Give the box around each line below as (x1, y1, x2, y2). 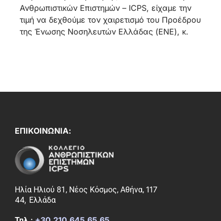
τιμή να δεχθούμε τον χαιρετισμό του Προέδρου (20, 15, 201, 25)
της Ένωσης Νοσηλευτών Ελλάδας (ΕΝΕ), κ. (20, 27, 188, 37)
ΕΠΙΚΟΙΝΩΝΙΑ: (15, 126, 71, 136)
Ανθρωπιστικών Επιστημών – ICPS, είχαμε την (20, 3, 191, 13)
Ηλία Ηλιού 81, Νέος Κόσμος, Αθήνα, (15, 185, 146, 195)
